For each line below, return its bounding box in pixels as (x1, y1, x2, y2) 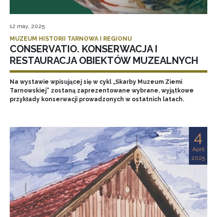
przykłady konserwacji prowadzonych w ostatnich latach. (10, 96, 186, 103)
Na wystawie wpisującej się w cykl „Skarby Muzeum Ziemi (10, 78, 182, 85)
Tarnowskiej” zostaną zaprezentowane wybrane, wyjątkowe (10, 87, 194, 94)
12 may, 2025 (10, 23, 45, 30)
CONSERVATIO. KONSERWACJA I (10, 43, 157, 55)
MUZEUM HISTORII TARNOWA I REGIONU (10, 35, 132, 42)
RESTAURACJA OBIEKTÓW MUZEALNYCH (10, 55, 198, 66)
